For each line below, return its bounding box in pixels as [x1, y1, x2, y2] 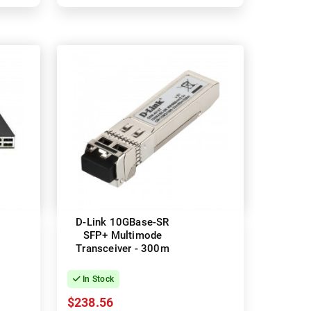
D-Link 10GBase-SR [76, 216, 169, 229]
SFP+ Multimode [83, 229, 162, 242]
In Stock [80, 274, 115, 285]
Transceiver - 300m [76, 242, 169, 255]
